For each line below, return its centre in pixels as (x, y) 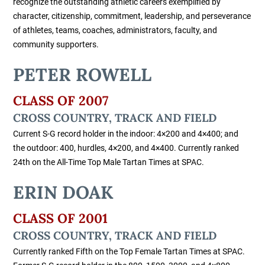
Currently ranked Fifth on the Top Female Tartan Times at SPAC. (129, 252)
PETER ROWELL (83, 74)
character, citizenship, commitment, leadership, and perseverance (132, 16)
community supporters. (56, 45)
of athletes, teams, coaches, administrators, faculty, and (115, 30)
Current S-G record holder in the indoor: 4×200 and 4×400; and (126, 134)
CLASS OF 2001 (61, 218)
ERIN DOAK (63, 192)
